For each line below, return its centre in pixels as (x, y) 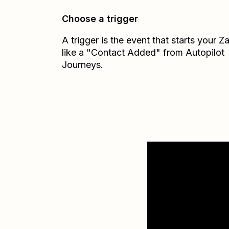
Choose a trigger (100, 19)
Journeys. (83, 65)
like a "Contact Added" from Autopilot (143, 52)
